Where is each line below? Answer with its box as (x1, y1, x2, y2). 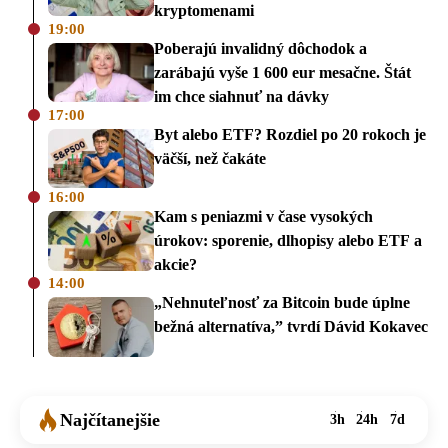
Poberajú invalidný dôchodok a (154, 39, 367, 57)
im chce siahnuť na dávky (154, 87, 329, 105)
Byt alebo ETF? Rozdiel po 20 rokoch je (154, 125, 426, 143)
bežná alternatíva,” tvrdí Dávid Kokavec (154, 318, 428, 336)
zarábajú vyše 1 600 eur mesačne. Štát (154, 63, 411, 81)
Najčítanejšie (60, 410, 160, 431)
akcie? (154, 256, 197, 274)
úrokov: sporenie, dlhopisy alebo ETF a (154, 232, 422, 250)
